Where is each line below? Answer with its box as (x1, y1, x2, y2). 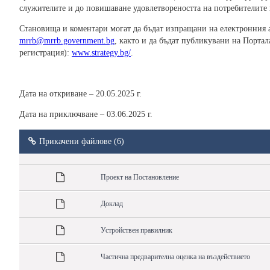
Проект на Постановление (101, 173, 179, 182)
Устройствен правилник (101, 226, 172, 235)
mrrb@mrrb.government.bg (19, 36, 115, 46)
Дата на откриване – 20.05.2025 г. (19, 89, 142, 99)
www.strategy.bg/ (72, 48, 131, 58)
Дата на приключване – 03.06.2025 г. (19, 110, 152, 119)
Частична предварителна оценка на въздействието (101, 253, 250, 262)
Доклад (101, 199, 123, 209)
